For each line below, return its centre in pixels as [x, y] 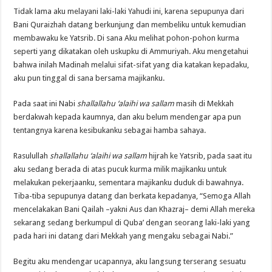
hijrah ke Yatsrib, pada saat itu [200, 155]
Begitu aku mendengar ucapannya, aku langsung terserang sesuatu [130, 261]
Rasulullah [32, 155]
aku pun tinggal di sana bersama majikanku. [89, 78]
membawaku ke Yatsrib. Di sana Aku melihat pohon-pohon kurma [127, 38]
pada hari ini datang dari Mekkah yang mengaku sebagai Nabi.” [124, 236]
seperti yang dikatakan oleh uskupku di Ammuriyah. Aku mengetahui [131, 51]
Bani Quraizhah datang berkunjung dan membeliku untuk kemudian [130, 24]
